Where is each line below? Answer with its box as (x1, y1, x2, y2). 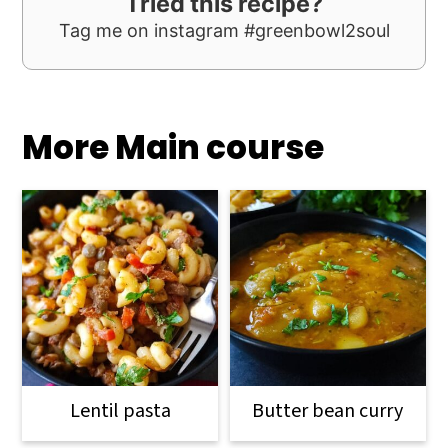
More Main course (22, 124, 325, 170)
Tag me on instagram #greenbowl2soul (58, 19, 390, 41)
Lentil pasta (69, 396, 171, 425)
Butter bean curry (252, 396, 404, 425)
